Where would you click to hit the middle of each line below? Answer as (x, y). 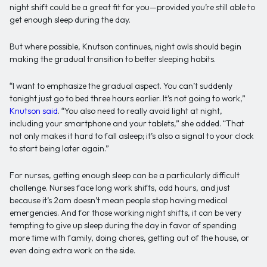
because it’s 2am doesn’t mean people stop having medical (119, 201)
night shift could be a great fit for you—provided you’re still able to (132, 7)
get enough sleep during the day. (70, 20)
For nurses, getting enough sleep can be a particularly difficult (125, 176)
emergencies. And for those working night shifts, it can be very (125, 213)
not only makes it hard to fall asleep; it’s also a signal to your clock (132, 136)
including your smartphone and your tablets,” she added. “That (127, 124)
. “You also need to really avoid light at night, (140, 111)
